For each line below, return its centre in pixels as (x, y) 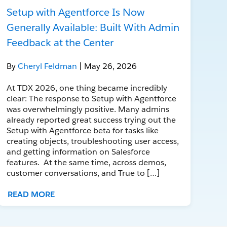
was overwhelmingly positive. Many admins (88, 109)
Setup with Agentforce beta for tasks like (83, 130)
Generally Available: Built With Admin (93, 27)
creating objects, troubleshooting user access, (93, 141)
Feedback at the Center (60, 42)
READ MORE (31, 194)
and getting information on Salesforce (79, 152)
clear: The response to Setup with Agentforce (92, 98)
